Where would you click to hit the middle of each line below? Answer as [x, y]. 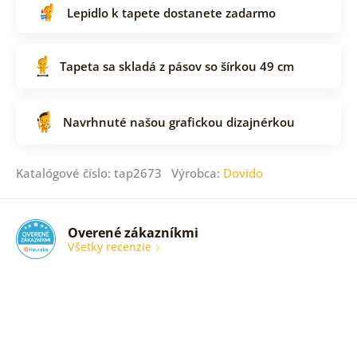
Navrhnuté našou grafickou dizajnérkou [178, 122]
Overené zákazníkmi [133, 232]
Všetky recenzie [111, 246]
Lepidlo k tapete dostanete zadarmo [171, 12]
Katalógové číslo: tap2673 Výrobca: [119, 173]
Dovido [243, 173]
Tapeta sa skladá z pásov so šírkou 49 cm [177, 67]
